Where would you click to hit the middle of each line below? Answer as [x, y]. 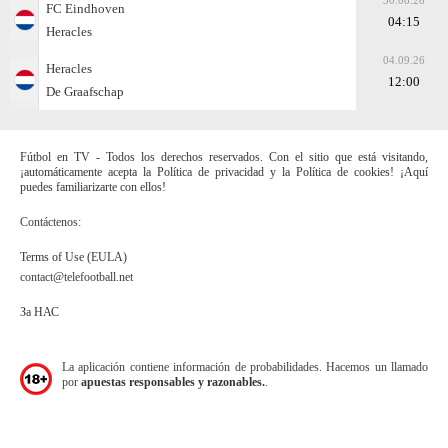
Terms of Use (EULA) [73, 256]
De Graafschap [85, 91]
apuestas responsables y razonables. [173, 381]
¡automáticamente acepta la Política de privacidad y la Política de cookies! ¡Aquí [224, 171]
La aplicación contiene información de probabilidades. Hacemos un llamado [245, 366]
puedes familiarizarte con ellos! [93, 186]
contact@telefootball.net [76, 276]
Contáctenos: [50, 221]
